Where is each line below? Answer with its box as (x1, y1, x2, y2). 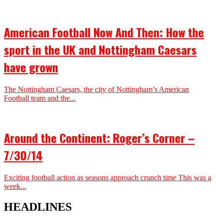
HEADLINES (4, 200, 72, 213)
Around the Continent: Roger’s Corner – (4, 128, 195, 146)
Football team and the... (4, 93, 76, 102)
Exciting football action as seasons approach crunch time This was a (4, 173, 211, 182)
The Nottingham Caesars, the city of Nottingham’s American (4, 85, 189, 93)
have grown (4, 58, 58, 76)
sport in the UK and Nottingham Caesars (4, 41, 197, 59)
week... (4, 182, 26, 190)
